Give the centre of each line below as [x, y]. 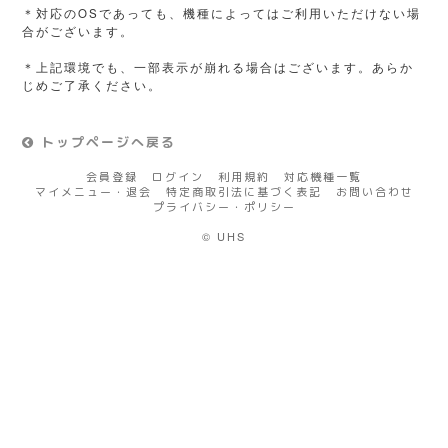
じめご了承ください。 [92, 85]
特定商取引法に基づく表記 [243, 192]
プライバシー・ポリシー [224, 207]
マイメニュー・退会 [93, 192]
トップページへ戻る [106, 141]
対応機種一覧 [323, 177]
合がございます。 [78, 31]
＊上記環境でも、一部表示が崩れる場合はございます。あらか [218, 67]
